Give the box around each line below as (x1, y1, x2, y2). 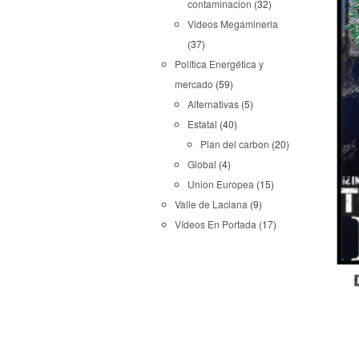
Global (188, 157, 216, 171)
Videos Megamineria (188, 17, 278, 30)
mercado (175, 77, 213, 91)
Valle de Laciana (175, 197, 248, 211)
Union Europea (188, 177, 254, 191)
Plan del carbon (200, 137, 269, 151)
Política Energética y (175, 57, 264, 71)
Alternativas (188, 97, 239, 111)
